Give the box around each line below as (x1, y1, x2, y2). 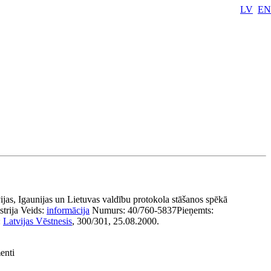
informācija (47, 205, 90, 215)
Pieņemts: (177, 205, 214, 215)
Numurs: (92, 205, 128, 215)
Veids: (21, 205, 47, 215)
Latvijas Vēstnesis (3, 216, 72, 226)
